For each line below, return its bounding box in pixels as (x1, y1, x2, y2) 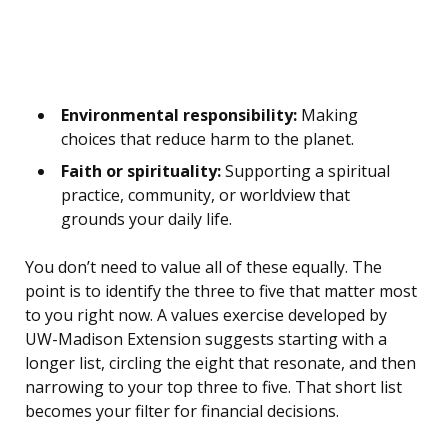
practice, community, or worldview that (61, 184, 350, 207)
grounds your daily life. (61, 208, 232, 231)
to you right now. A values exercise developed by (25, 304, 387, 327)
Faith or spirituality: (61, 160, 221, 183)
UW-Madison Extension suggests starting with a (25, 328, 387, 351)
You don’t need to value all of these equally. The (25, 256, 382, 279)
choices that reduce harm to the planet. (61, 128, 354, 151)
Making (297, 104, 358, 127)
